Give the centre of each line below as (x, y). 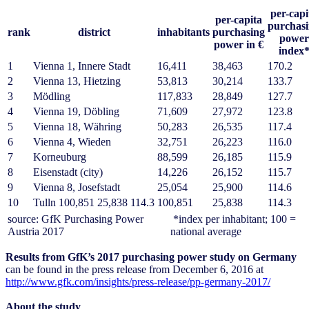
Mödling (52, 97)
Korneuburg (60, 157)
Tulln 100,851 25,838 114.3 (94, 203)
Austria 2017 (61, 232)
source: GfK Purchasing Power (76, 219)
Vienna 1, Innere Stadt (82, 66)
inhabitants (183, 32)
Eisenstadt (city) (68, 172)
